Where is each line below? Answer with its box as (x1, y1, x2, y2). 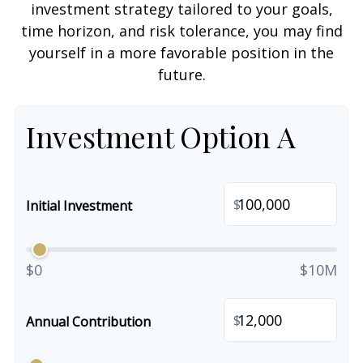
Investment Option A (26, 117, 296, 156)
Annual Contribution (26, 313, 151, 331)
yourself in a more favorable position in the (29, 43, 334, 62)
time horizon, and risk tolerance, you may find (20, 21, 343, 41)
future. (157, 65, 206, 84)
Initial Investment (26, 197, 132, 215)
